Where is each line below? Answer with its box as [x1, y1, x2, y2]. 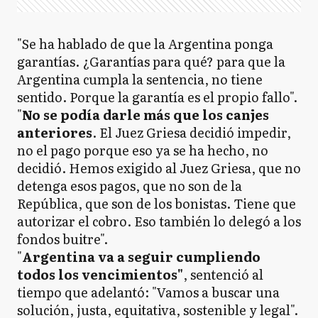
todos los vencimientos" [17, 265, 183, 284]
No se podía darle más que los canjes [22, 105, 269, 124]
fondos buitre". [17, 229, 111, 248]
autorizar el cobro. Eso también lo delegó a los [17, 212, 301, 231]
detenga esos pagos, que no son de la [17, 176, 242, 195]
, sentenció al [183, 265, 263, 284]
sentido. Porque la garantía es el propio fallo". [17, 87, 300, 106]
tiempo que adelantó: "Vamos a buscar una [17, 283, 280, 302]
